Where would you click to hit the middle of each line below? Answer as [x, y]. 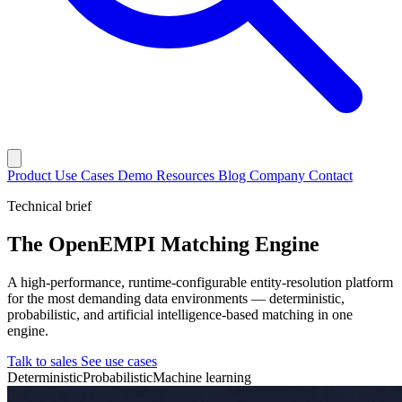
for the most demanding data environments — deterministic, [176, 299]
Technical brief [49, 206]
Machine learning [202, 378]
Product [31, 176]
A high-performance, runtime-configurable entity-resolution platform [200, 283]
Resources [187, 176]
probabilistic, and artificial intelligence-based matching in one [180, 315]
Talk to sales [44, 362]
